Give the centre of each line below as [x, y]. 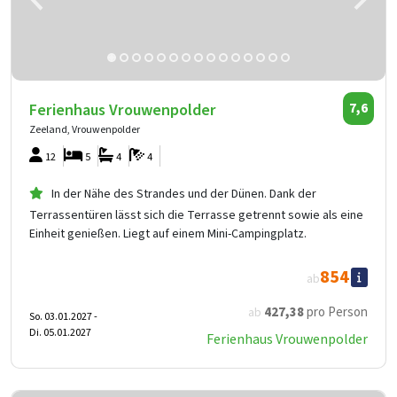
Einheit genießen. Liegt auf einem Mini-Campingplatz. [168, 234]
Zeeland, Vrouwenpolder [85, 130]
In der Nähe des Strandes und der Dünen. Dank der [184, 195]
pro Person [336, 313]
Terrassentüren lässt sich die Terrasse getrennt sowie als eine [196, 216]
